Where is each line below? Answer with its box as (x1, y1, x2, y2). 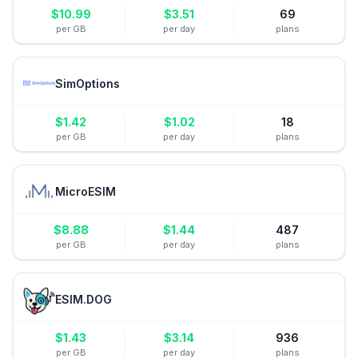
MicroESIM (55, 184, 116, 198)
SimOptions (55, 76, 120, 90)
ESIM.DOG (55, 292, 112, 306)
